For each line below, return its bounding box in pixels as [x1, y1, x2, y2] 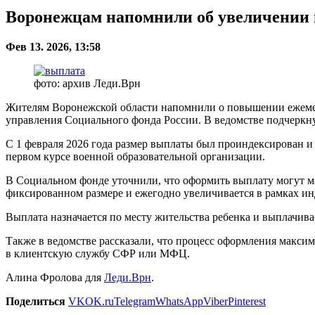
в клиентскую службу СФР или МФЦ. [6, 247, 190, 259]
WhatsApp [155, 295, 203, 307]
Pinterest [228, 295, 266, 307]
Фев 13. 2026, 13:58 [6, 40, 101, 53]
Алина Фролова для [6, 271, 104, 283]
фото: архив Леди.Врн [34, 77, 141, 89]
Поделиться [6, 295, 65, 307]
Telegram [114, 295, 155, 307]
